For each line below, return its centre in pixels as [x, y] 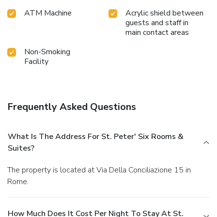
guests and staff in [157, 23]
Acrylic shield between [164, 13]
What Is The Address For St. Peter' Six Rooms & [96, 136]
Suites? [21, 148]
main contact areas [157, 32]
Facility [36, 61]
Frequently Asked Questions [72, 107]
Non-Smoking [47, 52]
